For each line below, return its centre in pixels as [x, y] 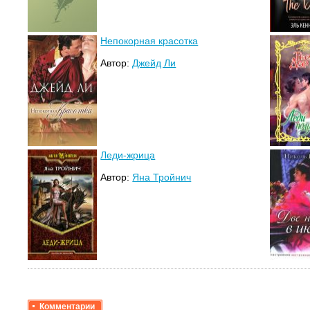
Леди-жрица [128, 155]
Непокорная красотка [149, 41]
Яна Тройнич [162, 177]
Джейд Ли [154, 63]
